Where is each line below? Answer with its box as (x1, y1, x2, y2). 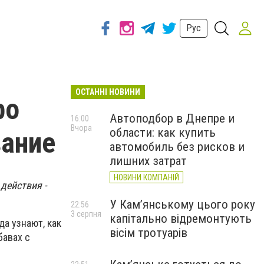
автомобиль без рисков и (110, 140, 245, 154)
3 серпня (71, 209, 101, 219)
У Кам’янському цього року (110, 197, 255, 212)
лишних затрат (110, 154, 187, 168)
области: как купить (110, 126, 216, 140)
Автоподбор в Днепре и (110, 111, 235, 126)
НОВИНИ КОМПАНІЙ (114, 173, 179, 182)
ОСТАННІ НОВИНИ (75, 87, 140, 97)
